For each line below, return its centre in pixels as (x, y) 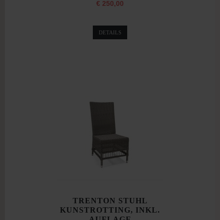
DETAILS (110, 33)
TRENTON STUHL (110, 201)
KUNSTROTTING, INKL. (110, 210)
